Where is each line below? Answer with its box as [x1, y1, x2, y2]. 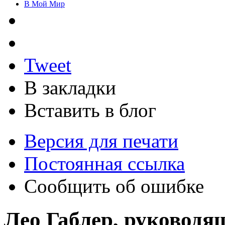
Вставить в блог [24, 99, 156, 121]
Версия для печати [24, 130, 178, 152]
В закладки [24, 76, 116, 98]
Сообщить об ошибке [24, 175, 204, 197]
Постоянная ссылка [24, 152, 185, 174]
